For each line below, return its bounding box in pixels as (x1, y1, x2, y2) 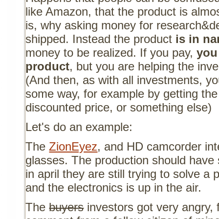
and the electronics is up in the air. (25, 180, 202, 194)
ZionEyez (49, 139, 98, 153)
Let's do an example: (25, 120, 133, 133)
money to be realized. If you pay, (25, 45, 197, 59)
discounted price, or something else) (25, 100, 212, 114)
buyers (49, 200, 84, 214)
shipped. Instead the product (25, 32, 176, 45)
